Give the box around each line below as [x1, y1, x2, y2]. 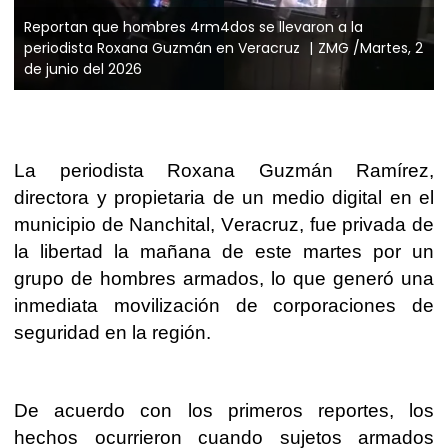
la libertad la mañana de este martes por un [14, 240, 434, 262]
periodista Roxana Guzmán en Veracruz [24, 37, 304, 58]
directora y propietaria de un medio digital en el [14, 186, 434, 208]
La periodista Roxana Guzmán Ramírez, [14, 159, 434, 181]
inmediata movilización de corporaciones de [14, 294, 434, 316]
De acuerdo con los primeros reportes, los [14, 399, 434, 421]
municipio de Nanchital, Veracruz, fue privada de [14, 213, 434, 235]
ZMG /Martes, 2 [318, 37, 423, 58]
